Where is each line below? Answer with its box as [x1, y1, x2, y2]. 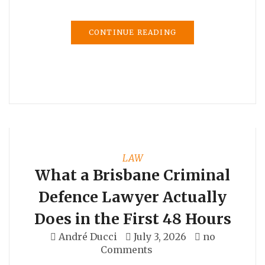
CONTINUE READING [88, 27, 177, 37]
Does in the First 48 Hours [34, 209, 231, 228]
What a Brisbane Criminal [35, 165, 230, 185]
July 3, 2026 [133, 230, 186, 243]
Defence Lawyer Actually [38, 187, 227, 206]
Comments [101, 243, 153, 256]
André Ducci [58, 230, 117, 243]
